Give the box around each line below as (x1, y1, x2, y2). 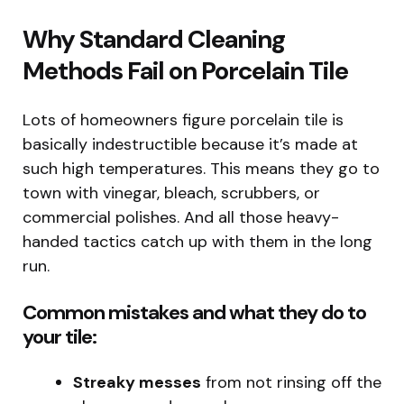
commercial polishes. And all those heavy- (23, 206, 339, 228)
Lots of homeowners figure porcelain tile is (23, 108, 344, 131)
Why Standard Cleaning (23, 22, 285, 56)
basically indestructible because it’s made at (23, 133, 358, 155)
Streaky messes (73, 371, 201, 393)
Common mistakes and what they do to (23, 298, 366, 326)
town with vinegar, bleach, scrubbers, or (23, 181, 320, 204)
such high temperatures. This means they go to (23, 157, 380, 179)
